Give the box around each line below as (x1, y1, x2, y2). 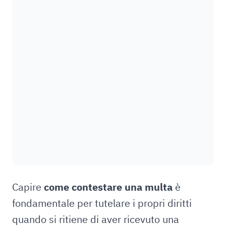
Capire (12, 180, 44, 194)
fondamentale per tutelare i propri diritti (12, 196, 192, 210)
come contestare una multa (44, 180, 173, 194)
